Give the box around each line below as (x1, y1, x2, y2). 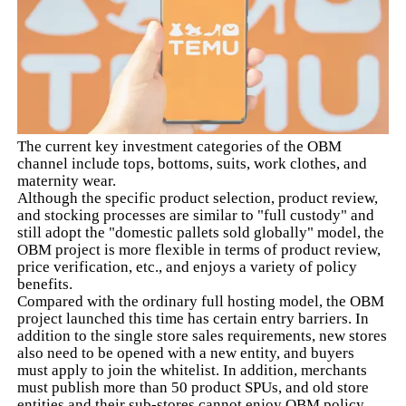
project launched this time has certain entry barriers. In (17, 310, 370, 328)
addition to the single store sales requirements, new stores (17, 327, 388, 345)
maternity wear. (17, 172, 117, 190)
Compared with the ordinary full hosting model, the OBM (17, 293, 385, 311)
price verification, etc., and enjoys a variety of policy (17, 258, 358, 276)
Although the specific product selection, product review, (17, 189, 379, 208)
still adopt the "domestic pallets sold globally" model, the (17, 224, 385, 242)
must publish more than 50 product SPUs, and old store (17, 379, 370, 397)
